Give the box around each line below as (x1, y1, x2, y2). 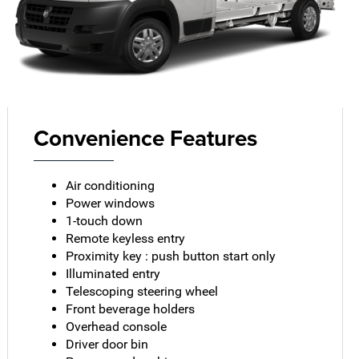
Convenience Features (34, 121, 258, 154)
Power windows (66, 195, 155, 211)
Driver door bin (66, 336, 149, 352)
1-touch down (66, 212, 143, 228)
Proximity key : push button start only (66, 248, 276, 264)
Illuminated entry (66, 265, 161, 281)
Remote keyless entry (66, 230, 186, 246)
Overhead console (66, 318, 167, 334)
